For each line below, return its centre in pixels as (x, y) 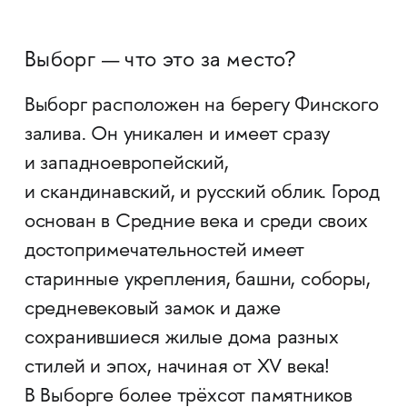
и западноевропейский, (126, 164)
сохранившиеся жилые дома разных (181, 339)
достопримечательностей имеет (164, 252)
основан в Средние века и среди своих (196, 223)
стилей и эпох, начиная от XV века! (177, 368)
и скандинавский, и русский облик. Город (202, 194)
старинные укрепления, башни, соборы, (197, 281)
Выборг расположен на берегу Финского (201, 106)
